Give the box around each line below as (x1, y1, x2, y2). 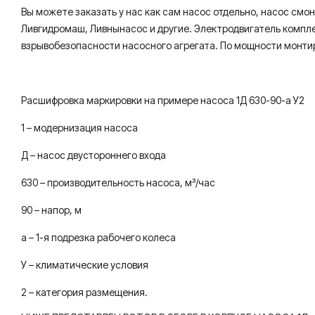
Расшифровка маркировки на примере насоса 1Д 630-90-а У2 (21, 94, 304, 106)
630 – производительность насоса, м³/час (21, 176, 215, 188)
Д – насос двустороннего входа (21, 149, 166, 161)
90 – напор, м (21, 204, 82, 216)
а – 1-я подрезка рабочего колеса (21, 231, 176, 243)
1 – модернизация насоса (21, 122, 138, 134)
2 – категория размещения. (21, 286, 148, 298)
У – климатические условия (21, 259, 148, 271)
